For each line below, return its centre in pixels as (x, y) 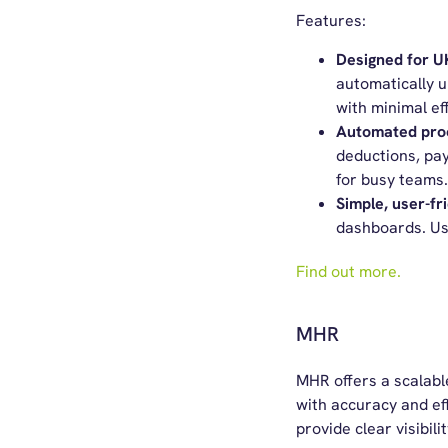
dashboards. (382, 227)
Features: (330, 20)
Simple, (363, 203)
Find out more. (348, 271)
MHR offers (338, 380)
